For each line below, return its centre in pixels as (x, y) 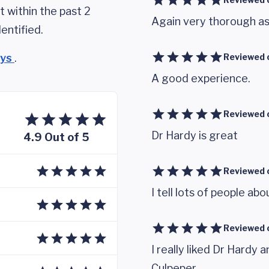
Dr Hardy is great (195, 135)
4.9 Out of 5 (56, 137)
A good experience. (201, 78)
